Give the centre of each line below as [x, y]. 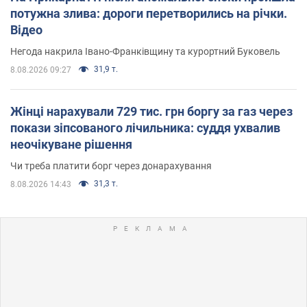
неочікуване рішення [71, 144]
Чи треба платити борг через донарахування [111, 165]
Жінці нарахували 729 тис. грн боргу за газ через [151, 111]
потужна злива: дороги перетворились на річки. [149, 13]
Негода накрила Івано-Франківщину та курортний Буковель [145, 51]
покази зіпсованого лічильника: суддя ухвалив [145, 127]
